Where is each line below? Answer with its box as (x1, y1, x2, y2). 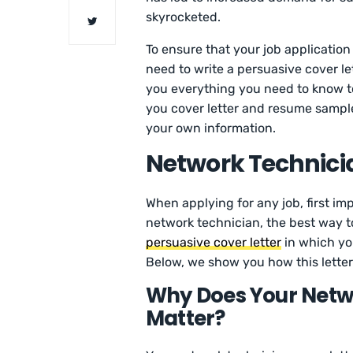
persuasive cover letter (146, 235, 282, 251)
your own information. (146, 121, 280, 136)
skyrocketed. (146, 9, 221, 25)
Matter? (146, 304, 229, 333)
